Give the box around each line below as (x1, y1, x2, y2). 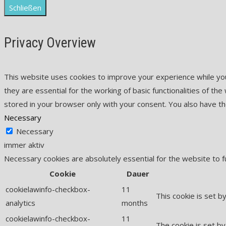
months (122, 197, 148, 208)
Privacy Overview (4, 34, 96, 51)
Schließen (9, 3, 41, 13)
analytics (6, 197, 35, 208)
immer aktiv (4, 139, 44, 150)
